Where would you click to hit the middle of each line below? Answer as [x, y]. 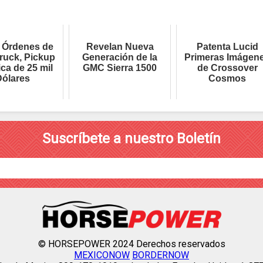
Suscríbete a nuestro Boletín [131, 138]
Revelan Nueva [120, 46]
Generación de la [120, 57]
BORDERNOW [161, 255]
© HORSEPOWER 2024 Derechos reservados [131, 244]
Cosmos [227, 78]
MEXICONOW [102, 255]
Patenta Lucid [227, 46]
